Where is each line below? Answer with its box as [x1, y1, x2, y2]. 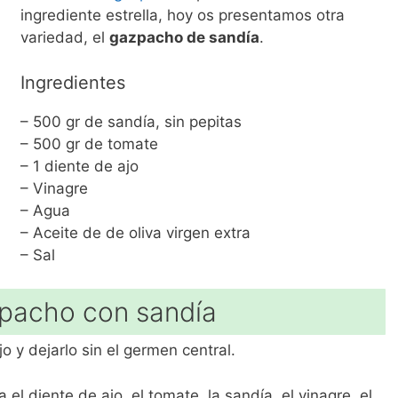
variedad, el [20, 28, 109, 46]
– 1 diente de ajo [20, 156, 139, 175]
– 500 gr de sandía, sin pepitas [20, 112, 242, 131]
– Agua [20, 201, 70, 219]
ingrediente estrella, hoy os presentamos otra [20, 6, 345, 24]
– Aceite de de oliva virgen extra [20, 223, 251, 242]
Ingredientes [20, 71, 125, 93]
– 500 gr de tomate [20, 134, 158, 153]
